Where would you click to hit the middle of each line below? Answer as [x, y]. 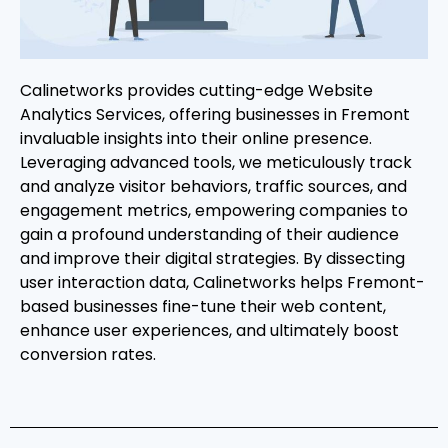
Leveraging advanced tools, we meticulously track [216, 163]
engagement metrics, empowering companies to [214, 211]
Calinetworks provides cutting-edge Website [196, 91]
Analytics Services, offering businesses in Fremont [215, 115]
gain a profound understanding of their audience [209, 235]
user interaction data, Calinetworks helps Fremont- [222, 283]
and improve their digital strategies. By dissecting [212, 259]
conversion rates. [88, 355]
